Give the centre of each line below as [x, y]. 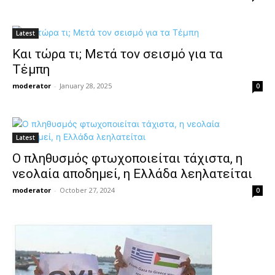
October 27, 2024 [87, 190]
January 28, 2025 [86, 86]
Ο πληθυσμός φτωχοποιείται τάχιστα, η [127, 158]
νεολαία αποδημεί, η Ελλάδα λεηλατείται [132, 174]
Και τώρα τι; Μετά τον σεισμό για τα [118, 54]
